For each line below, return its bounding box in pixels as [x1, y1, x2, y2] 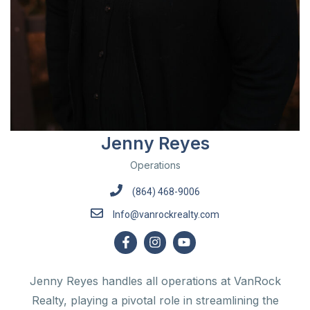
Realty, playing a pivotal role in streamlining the [31, 293, 279, 307]
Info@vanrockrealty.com [113, 209, 220, 221]
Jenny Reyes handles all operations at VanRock [29, 273, 281, 288]
